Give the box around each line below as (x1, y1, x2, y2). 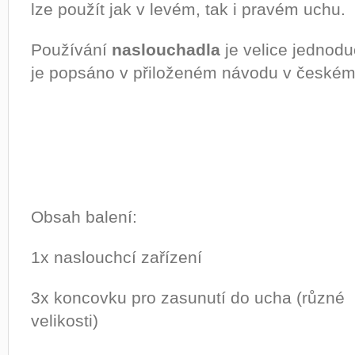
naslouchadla (112, 40, 225, 59)
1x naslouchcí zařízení (31, 247, 202, 267)
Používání (31, 40, 112, 59)
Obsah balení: (31, 207, 137, 227)
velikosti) (31, 311, 98, 330)
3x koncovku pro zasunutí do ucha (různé (31, 288, 345, 307)
